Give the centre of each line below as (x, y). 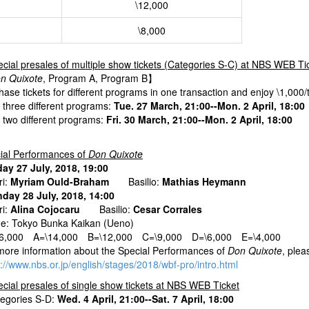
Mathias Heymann (204, 182)
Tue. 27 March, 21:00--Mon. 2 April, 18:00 (209, 106)
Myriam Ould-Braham (60, 182)
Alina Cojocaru (45, 209)
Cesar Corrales (168, 209)
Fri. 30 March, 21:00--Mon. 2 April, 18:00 (199, 120)
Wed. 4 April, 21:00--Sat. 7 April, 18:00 (146, 299)
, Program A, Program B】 (100, 78)
